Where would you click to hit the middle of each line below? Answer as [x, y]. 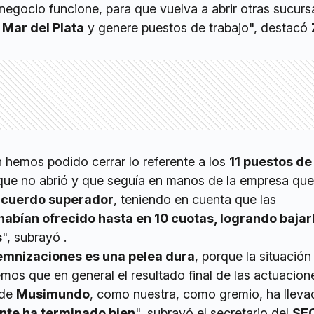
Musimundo [53, 294]
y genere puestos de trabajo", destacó [198, 28]
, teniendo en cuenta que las [195, 200]
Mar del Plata [43, 28]
